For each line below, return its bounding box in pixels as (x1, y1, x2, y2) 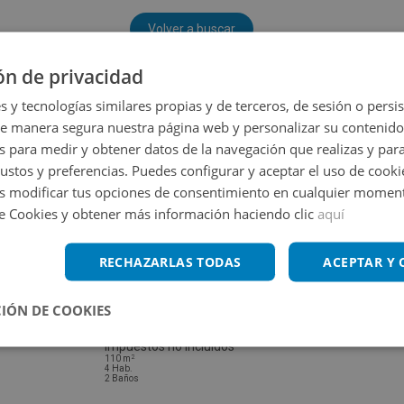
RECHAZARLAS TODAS (98, 252, 242, 271)
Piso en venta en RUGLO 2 (105, 322, 251, 337)
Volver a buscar (147, 22, 235, 37)
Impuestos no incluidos (105, 339, 234, 354)
